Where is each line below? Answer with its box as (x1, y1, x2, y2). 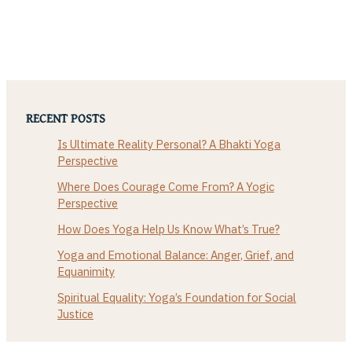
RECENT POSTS (26, 108, 105, 127)
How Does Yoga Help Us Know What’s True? (57, 221, 280, 236)
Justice (57, 306, 93, 321)
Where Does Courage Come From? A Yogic (57, 178, 274, 194)
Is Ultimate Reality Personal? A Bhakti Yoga (57, 136, 280, 152)
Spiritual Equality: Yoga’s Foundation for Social (57, 289, 296, 305)
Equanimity (57, 263, 115, 279)
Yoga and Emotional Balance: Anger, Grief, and (57, 247, 294, 262)
